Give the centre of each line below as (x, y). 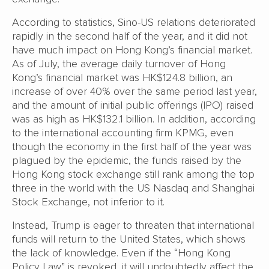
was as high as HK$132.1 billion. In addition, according (134, 119)
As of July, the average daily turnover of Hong (119, 64)
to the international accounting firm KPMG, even (123, 133)
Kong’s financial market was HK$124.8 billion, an (122, 78)
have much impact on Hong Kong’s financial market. (132, 50)
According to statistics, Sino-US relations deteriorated (134, 23)
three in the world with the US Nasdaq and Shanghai (133, 188)
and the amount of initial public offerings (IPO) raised (133, 105)
